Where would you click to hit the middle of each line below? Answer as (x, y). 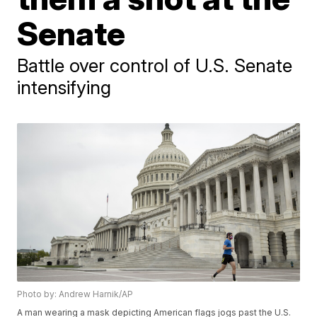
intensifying (64, 87)
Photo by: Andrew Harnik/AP (75, 294)
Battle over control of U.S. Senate (155, 65)
